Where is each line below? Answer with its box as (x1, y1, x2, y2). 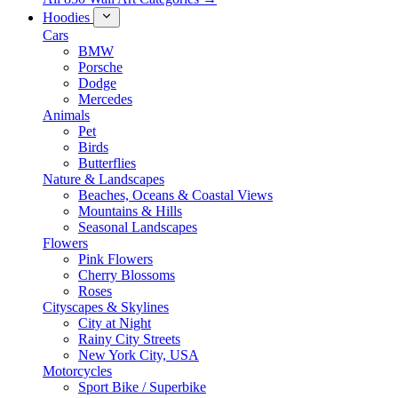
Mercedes (78, 92, 132, 107)
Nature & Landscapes (43, 171, 164, 187)
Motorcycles (43, 363, 112, 378)
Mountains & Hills (78, 203, 182, 219)
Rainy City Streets (78, 331, 180, 346)
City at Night (78, 315, 151, 330)
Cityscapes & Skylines (43, 299, 169, 314)
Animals (43, 107, 90, 123)
